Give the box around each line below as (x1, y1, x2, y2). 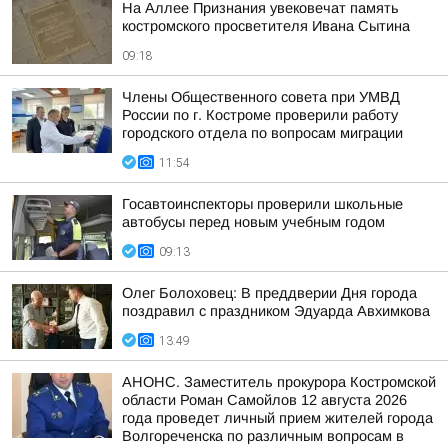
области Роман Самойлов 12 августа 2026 (122, 392, 407, 408)
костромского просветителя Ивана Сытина (122, 18, 410, 34)
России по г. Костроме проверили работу (122, 107, 398, 123)
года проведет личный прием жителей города (122, 410, 433, 426)
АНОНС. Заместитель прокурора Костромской (122, 374, 436, 390)
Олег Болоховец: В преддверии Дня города (122, 285, 417, 301)
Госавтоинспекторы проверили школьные (122, 196, 403, 212)
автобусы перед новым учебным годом (122, 214, 385, 230)
